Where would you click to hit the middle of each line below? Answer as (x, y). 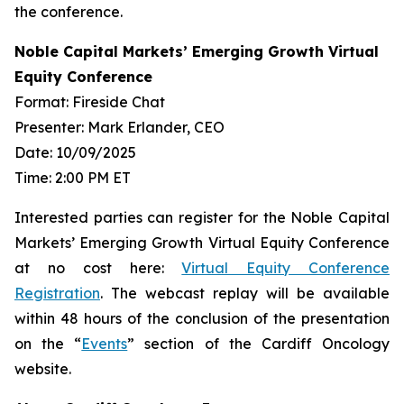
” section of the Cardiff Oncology (259, 344)
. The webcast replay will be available (245, 293)
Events (105, 344)
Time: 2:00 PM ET (73, 178)
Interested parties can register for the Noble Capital (202, 217)
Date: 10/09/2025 (75, 152)
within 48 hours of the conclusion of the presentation (202, 318)
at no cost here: (98, 268)
